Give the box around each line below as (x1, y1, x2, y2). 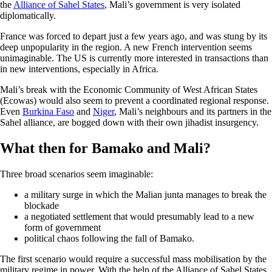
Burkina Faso (22, 106, 74, 117)
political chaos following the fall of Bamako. (24, 233, 194, 243)
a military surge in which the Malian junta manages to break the (24, 189, 267, 200)
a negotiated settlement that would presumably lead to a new (24, 211, 254, 222)
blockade (24, 200, 59, 211)
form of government (24, 222, 101, 233)
